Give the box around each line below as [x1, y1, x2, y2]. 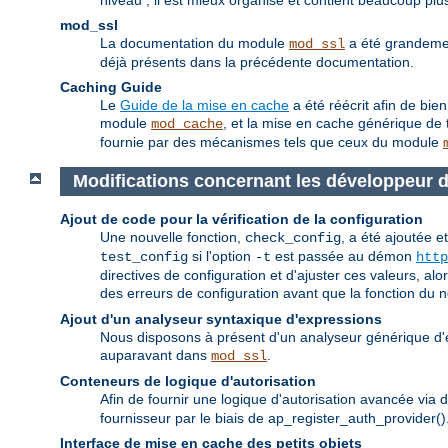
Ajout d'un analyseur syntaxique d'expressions [60, 310, 382, 327]
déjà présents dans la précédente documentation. [100, 54, 414, 71]
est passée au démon [271, 247, 416, 264]
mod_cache [151, 116, 223, 133]
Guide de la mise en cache [120, 97, 289, 114]
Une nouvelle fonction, [100, 228, 245, 245]
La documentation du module [100, 35, 289, 52]
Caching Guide [60, 79, 162, 96]
